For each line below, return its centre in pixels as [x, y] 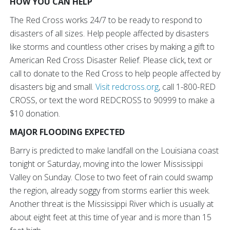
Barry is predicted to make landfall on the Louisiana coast [114, 150]
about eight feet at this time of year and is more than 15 [111, 217]
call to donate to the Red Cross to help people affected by [115, 73]
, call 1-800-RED [187, 87]
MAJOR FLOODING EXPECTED [67, 132]
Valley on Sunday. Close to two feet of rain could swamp [111, 177]
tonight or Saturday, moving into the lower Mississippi [106, 164]
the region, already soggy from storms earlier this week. [110, 190]
